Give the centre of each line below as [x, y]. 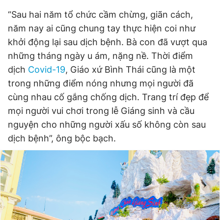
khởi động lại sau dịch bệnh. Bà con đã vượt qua [108, 42]
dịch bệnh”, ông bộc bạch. [62, 138]
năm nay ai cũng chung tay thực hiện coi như [102, 28]
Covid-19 [47, 69]
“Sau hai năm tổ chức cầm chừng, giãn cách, [100, 14]
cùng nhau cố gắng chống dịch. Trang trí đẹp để [108, 97]
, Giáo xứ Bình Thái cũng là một [130, 69]
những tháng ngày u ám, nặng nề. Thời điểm [100, 56]
